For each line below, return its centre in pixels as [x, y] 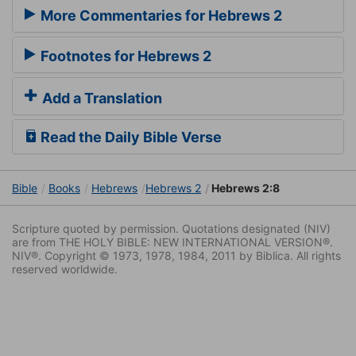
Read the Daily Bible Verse [130, 137]
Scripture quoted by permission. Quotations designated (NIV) [171, 229]
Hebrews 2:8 [244, 188]
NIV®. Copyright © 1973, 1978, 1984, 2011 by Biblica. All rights [176, 256]
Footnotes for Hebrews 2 [124, 56]
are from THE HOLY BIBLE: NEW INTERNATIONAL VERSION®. [172, 242]
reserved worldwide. [65, 269]
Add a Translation [101, 99]
